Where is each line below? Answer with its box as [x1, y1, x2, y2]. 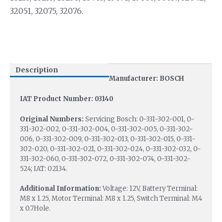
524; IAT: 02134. [20, 164, 67, 173]
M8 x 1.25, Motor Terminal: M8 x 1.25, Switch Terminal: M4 [20, 194, 202, 203]
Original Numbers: [20, 114, 85, 123]
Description [15, 65, 58, 74]
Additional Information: [20, 184, 103, 193]
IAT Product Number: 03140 [20, 94, 113, 103]
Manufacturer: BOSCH [109, 74, 184, 83]
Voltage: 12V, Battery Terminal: [103, 184, 198, 193]
